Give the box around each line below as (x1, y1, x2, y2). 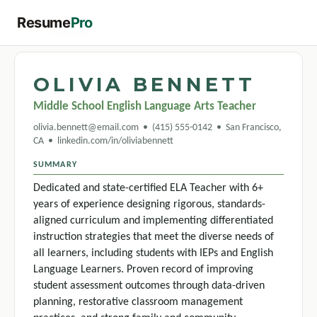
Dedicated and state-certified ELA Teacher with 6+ (33, 183, 263, 194)
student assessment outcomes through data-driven (33, 280, 265, 292)
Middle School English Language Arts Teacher (33, 100, 256, 113)
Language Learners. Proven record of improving (33, 264, 253, 275)
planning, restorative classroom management (33, 296, 243, 308)
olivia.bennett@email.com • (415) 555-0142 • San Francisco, (33, 123, 282, 132)
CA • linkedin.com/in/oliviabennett (33, 137, 173, 146)
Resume (17, 14, 71, 31)
